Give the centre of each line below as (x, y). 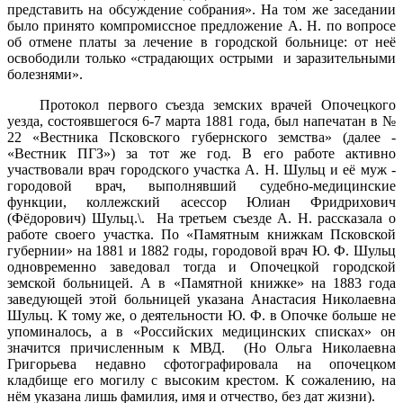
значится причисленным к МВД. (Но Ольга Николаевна (201, 348)
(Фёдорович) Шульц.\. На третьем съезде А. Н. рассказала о (201, 219)
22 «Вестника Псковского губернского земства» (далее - (201, 138)
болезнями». (45, 75)
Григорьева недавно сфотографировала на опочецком (201, 364)
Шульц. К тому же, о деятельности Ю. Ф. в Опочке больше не (201, 316)
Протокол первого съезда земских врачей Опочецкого (218, 105)
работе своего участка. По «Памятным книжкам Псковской (201, 235)
